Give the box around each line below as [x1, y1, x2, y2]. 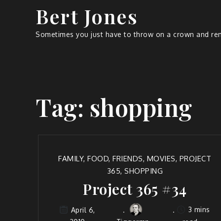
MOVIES [147, 154, 176, 163]
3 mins [186, 205, 210, 214]
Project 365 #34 [83, 179, 187, 199]
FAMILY [58, 154, 84, 163]
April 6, [71, 205, 95, 214]
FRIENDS [112, 154, 143, 163]
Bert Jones [36, 3, 138, 29]
